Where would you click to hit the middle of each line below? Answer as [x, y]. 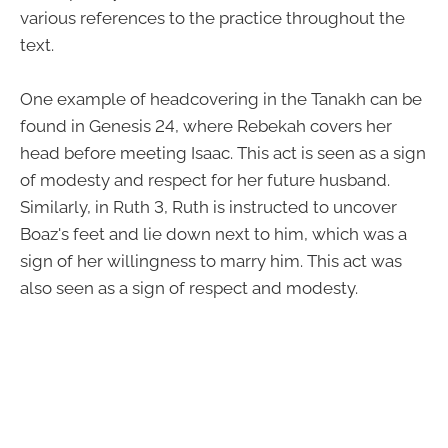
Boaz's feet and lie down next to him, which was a [213, 234]
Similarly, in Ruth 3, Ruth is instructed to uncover [208, 207]
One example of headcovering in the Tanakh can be [221, 99]
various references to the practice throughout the [212, 18]
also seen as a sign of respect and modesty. [189, 288]
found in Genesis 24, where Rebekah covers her [206, 126]
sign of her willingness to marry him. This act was [211, 261]
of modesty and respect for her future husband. [205, 180]
